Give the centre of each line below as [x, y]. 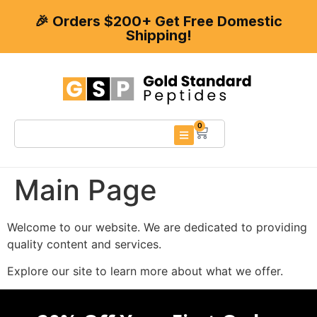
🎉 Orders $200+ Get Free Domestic [158, 21]
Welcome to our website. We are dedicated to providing [157, 227]
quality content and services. [84, 244]
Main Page [86, 190]
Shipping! [158, 35]
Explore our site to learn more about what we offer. [145, 271]
